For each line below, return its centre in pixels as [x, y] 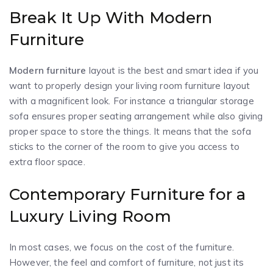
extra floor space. [47, 162]
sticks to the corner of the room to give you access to [125, 147]
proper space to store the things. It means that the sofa [130, 132]
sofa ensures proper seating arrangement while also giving [136, 116]
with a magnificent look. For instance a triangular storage [132, 101]
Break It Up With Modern [111, 18]
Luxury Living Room [90, 216]
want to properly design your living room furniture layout [130, 86]
